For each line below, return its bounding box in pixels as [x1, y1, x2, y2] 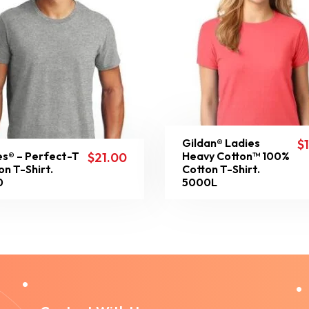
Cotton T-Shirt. [182, 162, 260, 176]
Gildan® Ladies [182, 136, 260, 150]
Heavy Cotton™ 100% [182, 149, 290, 163]
